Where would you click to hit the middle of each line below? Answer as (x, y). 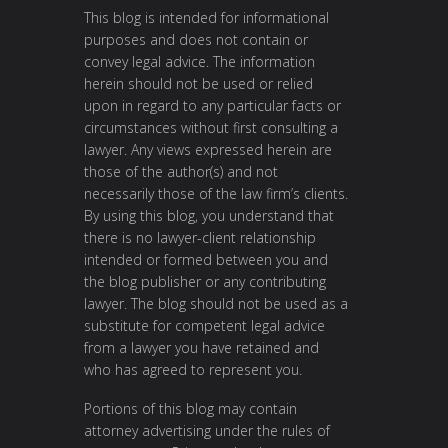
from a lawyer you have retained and (201, 347)
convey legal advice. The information (199, 61)
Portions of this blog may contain (190, 409)
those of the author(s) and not (181, 171)
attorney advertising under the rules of (207, 431)
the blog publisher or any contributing (205, 281)
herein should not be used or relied (198, 83)
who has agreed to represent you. (193, 369)
